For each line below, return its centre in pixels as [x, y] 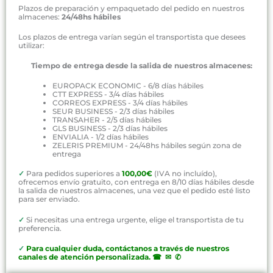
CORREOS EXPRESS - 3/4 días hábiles [120, 103]
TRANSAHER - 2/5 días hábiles [107, 120]
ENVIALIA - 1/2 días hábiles [101, 137]
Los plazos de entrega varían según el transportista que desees [132, 37]
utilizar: [31, 46]
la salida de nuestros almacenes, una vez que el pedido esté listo [134, 191]
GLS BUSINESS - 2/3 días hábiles [110, 129]
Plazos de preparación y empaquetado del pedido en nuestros [131, 8]
